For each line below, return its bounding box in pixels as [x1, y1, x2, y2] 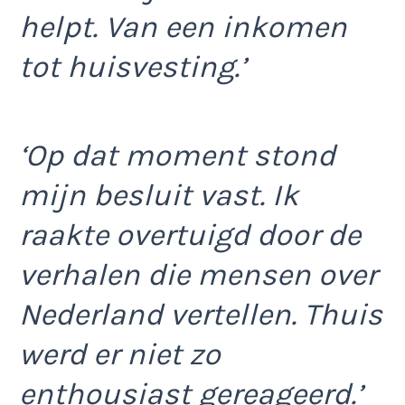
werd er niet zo [19, 336, 221, 373]
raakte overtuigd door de [19, 217, 361, 254]
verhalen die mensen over [19, 257, 377, 294]
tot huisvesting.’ [19, 48, 246, 85]
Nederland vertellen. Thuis [19, 297, 382, 334]
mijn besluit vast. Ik [19, 177, 298, 214]
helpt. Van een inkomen [19, 8, 347, 45]
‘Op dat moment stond [19, 137, 335, 174]
